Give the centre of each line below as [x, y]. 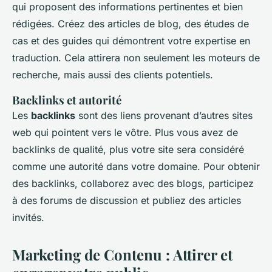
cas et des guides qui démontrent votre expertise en [131, 41]
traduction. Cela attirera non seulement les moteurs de [136, 58]
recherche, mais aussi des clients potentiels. [113, 75]
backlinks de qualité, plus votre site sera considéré [128, 150]
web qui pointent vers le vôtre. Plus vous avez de [125, 133]
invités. [28, 218]
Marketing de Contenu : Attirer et [122, 255]
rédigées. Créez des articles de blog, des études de [131, 24]
